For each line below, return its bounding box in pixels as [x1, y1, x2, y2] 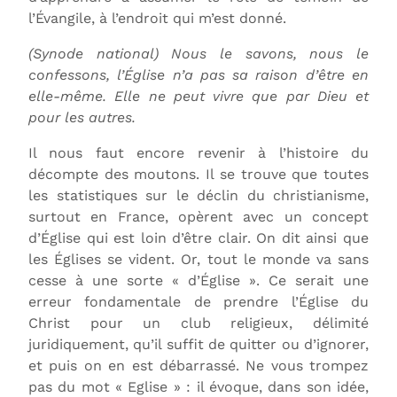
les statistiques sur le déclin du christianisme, [28, 186, 369, 204]
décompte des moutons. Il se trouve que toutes [28, 165, 369, 183]
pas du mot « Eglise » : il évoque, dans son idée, [28, 378, 369, 395]
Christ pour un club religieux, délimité [28, 314, 369, 331]
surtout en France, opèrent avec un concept [28, 207, 369, 225]
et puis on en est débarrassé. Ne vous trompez [28, 356, 369, 374]
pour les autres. [28, 108, 136, 126]
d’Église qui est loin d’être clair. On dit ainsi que [28, 229, 369, 246]
